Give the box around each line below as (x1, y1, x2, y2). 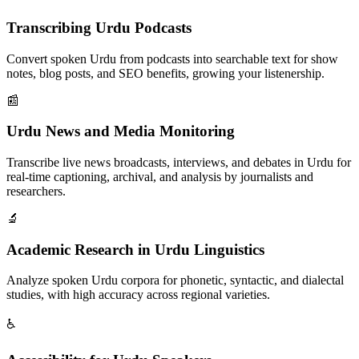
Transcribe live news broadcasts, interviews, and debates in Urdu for (6, 155, 351, 169)
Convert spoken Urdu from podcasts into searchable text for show (6, 51, 338, 66)
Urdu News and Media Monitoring (6, 123, 235, 140)
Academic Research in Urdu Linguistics (6, 240, 264, 258)
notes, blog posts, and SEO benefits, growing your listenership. (6, 66, 325, 80)
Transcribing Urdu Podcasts (6, 18, 192, 36)
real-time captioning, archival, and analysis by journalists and (6, 169, 313, 184)
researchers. (6, 184, 66, 198)
